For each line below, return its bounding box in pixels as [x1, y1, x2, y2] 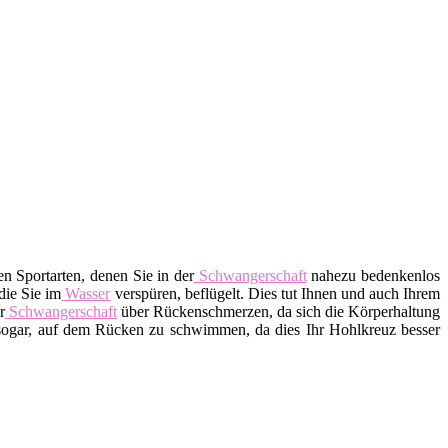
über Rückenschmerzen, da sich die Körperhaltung [116, 302, 441, 320]
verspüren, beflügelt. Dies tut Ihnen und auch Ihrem [110, 284, 441, 302]
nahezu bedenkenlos [306, 266, 441, 284]
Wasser [61, 284, 111, 302]
